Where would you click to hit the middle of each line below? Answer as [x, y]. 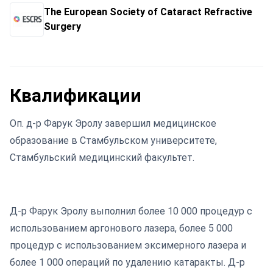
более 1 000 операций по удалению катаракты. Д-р [127, 262]
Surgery [62, 27]
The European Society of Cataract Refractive [148, 12]
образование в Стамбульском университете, [113, 140]
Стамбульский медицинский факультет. [103, 158]
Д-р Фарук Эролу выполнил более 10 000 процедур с [131, 211]
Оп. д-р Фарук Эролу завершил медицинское [113, 123]
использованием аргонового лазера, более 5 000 [121, 228]
